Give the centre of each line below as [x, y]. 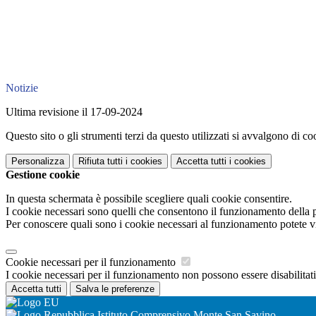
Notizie [22, 88]
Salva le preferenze [115, 289]
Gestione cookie [43, 175]
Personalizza [38, 162]
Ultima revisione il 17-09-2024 [74, 112]
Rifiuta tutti [101, 162]
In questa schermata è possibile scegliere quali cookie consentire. [149, 199]
